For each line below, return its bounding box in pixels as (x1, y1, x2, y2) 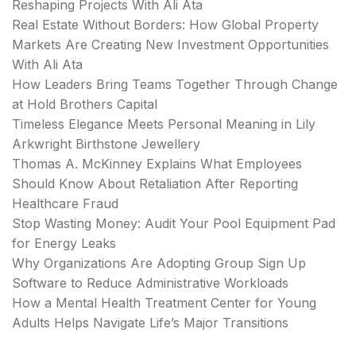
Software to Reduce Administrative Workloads (12, 275, 288, 292)
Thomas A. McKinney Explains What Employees (12, 156, 302, 172)
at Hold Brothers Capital (12, 96, 157, 113)
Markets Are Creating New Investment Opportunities (12, 37, 329, 53)
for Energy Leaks (12, 235, 116, 252)
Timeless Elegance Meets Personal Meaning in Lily (12, 116, 315, 133)
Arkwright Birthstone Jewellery (12, 136, 200, 153)
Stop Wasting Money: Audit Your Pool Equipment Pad (12, 215, 335, 232)
